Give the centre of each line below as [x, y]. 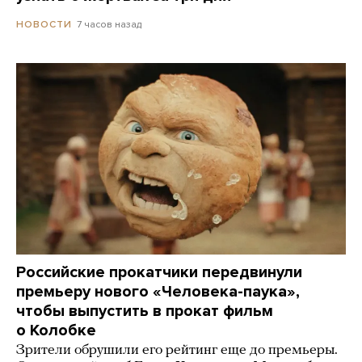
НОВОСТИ [44, 25]
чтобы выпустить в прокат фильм [145, 311]
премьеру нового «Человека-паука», [158, 292]
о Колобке [56, 331]
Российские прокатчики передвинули [159, 273]
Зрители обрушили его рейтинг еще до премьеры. [177, 351]
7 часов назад [109, 24]
